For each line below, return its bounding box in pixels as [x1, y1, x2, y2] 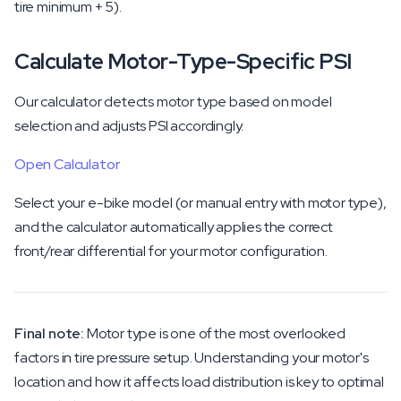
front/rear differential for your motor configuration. [14, 242, 328, 260]
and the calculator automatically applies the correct [14, 218, 333, 236]
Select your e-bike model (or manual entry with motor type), [14, 193, 387, 212]
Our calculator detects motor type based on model [14, 92, 332, 111]
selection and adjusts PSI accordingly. [14, 116, 244, 135]
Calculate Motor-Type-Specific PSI [14, 47, 352, 75]
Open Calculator [14, 155, 120, 174]
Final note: [14, 324, 85, 343]
